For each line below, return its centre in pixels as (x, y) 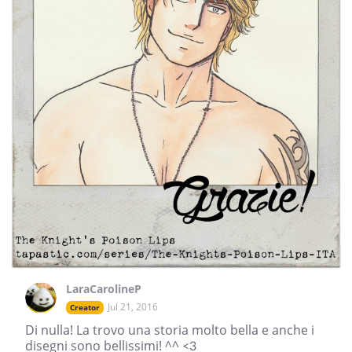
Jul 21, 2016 (133, 307)
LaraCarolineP (104, 289)
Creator (85, 308)
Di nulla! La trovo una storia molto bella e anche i (170, 330)
